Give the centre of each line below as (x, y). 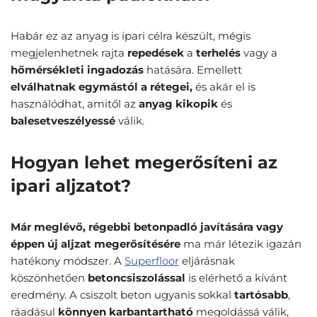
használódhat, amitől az (75, 104)
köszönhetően (49, 278)
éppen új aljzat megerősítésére (97, 244)
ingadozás (115, 70)
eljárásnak (207, 261)
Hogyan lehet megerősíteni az (144, 163)
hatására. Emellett (193, 70)
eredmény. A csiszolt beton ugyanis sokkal (122, 295)
